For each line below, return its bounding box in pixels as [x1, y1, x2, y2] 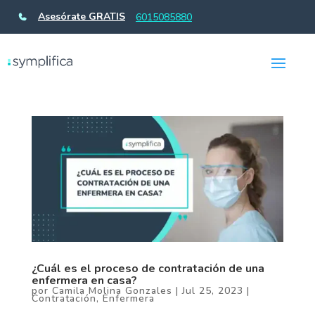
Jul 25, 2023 [181, 284, 243, 298]
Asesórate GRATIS [38, 10, 125, 23]
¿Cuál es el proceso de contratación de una [31, 261, 264, 277]
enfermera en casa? [31, 273, 137, 289]
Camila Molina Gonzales [51, 284, 172, 298]
